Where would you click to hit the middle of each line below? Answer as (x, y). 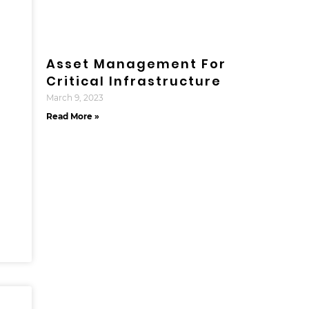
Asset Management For (136, 63)
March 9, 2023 (74, 97)
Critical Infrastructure (133, 81)
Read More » (72, 116)
